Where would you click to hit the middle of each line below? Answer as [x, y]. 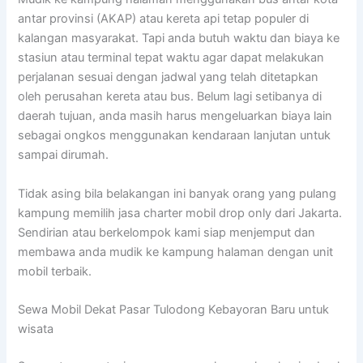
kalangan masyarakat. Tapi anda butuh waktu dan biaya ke [179, 38]
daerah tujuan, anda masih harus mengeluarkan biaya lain [175, 116]
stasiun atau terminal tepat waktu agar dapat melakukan [171, 58]
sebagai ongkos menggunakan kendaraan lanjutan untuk [175, 136]
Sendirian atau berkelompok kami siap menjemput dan [167, 232]
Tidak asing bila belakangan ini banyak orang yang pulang [177, 193]
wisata [36, 329]
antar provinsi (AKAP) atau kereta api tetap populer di [164, 19]
